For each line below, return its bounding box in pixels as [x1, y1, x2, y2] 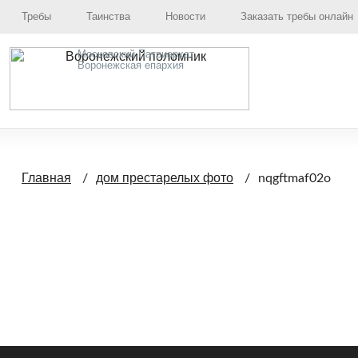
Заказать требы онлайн [241, 10, 353, 22]
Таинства [86, 10, 130, 22]
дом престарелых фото [96, 171, 233, 185]
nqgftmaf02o [258, 172, 331, 185]
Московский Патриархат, [78, 48, 197, 60]
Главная [22, 171, 71, 185]
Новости [165, 10, 205, 22]
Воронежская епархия [78, 59, 184, 71]
